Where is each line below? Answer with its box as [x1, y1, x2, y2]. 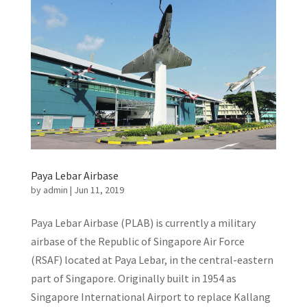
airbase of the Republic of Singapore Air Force [30, 234, 245, 248]
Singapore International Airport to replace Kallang [30, 290, 271, 304]
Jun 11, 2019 [73, 184, 124, 196]
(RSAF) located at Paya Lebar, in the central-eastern [30, 253, 273, 267]
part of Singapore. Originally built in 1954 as [30, 271, 236, 285]
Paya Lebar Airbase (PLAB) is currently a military [30, 216, 256, 230]
